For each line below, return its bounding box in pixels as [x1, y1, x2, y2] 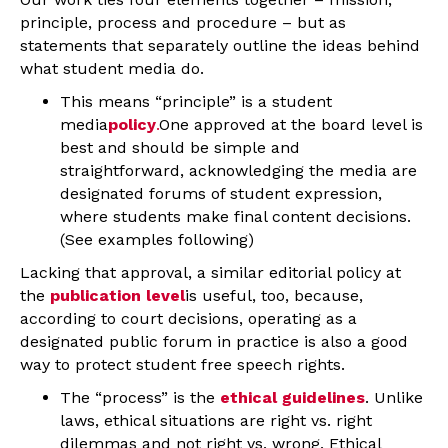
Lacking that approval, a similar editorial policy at [20, 262, 401, 282]
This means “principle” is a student [60, 91, 332, 111]
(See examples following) [60, 229, 254, 249]
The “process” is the [60, 387, 220, 407]
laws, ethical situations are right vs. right [60, 410, 372, 430]
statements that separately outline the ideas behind [20, 35, 420, 55]
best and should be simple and [60, 137, 300, 157]
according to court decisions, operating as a [20, 308, 357, 328]
